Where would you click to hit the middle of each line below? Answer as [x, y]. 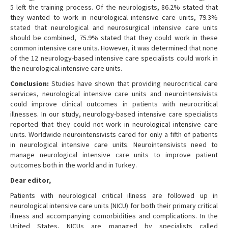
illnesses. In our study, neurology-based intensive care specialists [114, 114]
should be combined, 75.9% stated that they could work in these [114, 38]
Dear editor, [31, 180]
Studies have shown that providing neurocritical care [133, 84]
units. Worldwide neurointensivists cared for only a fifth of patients [114, 135]
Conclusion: [30, 84]
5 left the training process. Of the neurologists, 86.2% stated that [114, 7]
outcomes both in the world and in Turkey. [74, 165]
